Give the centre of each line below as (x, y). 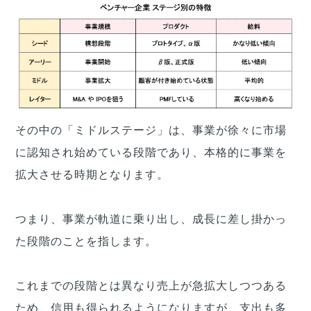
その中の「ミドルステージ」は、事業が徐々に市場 (151, 131)
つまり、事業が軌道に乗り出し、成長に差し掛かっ (151, 219)
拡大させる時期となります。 (92, 175)
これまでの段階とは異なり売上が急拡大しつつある (151, 286)
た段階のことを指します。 (86, 242)
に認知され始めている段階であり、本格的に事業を (151, 153)
